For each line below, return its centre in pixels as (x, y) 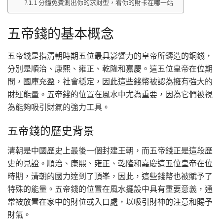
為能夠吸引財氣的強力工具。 (59, 107)
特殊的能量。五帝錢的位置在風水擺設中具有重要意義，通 (110, 189)
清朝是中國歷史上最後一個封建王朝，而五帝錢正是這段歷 (110, 150)
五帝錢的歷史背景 (51, 131)
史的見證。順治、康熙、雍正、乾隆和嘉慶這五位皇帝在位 (110, 163)
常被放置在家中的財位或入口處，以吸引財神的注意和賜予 (110, 202)
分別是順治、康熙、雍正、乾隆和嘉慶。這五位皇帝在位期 (110, 68)
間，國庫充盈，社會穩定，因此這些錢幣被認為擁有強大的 (110, 81)
